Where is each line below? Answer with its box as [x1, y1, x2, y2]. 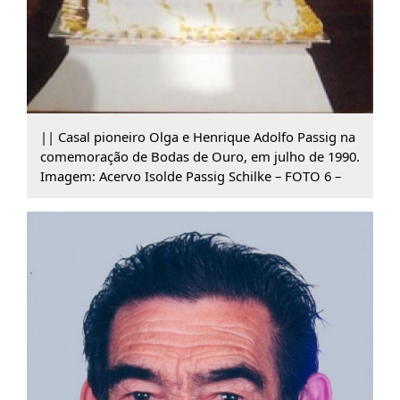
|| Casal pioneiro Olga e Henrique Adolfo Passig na [39, 127, 355, 146]
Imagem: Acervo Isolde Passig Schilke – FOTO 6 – [39, 166, 341, 185]
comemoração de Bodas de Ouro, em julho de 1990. [39, 146, 360, 165]
